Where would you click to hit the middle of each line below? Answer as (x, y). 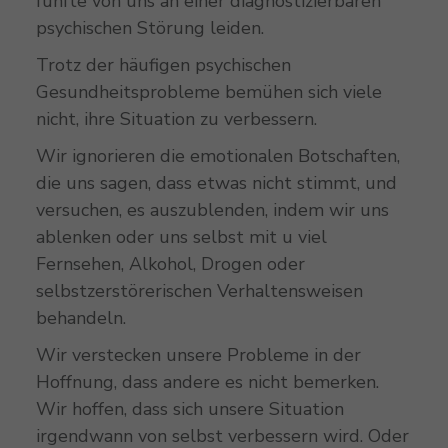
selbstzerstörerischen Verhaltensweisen (199, 290)
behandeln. (83, 317)
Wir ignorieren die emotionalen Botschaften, (217, 155)
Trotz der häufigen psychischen (163, 64)
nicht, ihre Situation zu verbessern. (176, 118)
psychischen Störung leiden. (152, 27)
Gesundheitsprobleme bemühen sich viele (208, 91)
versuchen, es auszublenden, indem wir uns (212, 209)
